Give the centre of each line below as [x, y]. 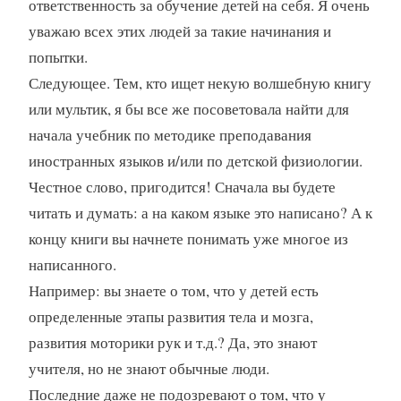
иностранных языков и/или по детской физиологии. [195, 161]
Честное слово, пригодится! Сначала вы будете [182, 187]
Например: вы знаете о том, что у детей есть [173, 291]
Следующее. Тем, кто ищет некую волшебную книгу [200, 83]
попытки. [58, 57]
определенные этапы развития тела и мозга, [171, 317]
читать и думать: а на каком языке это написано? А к [200, 213]
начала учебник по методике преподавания [170, 135]
